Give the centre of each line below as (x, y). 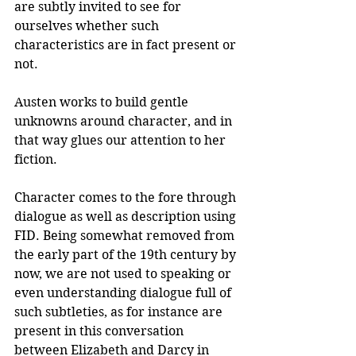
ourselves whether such (88, 26)
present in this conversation (101, 331)
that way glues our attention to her (122, 141)
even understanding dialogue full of (124, 293)
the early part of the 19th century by (127, 255)
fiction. (36, 160)
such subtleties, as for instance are (120, 312)
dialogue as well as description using (127, 217)
